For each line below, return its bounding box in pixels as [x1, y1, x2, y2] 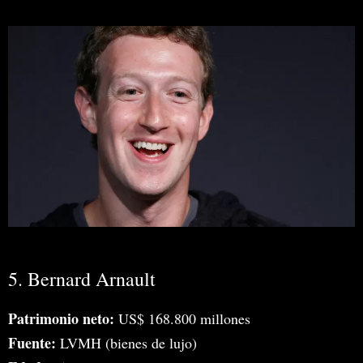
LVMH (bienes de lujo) [56, 332, 197, 352]
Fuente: [8, 331, 56, 353]
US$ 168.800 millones [114, 308, 250, 328]
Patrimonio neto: [8, 307, 114, 329]
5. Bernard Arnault [8, 265, 156, 292]
